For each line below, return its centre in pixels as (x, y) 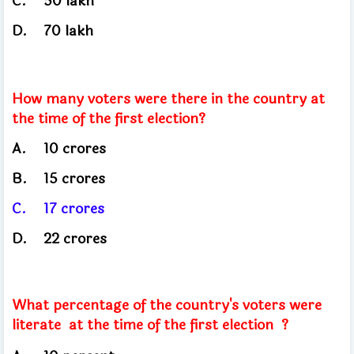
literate (40, 324)
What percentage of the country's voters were (167, 305)
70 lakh (68, 30)
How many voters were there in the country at (168, 98)
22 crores (75, 238)
